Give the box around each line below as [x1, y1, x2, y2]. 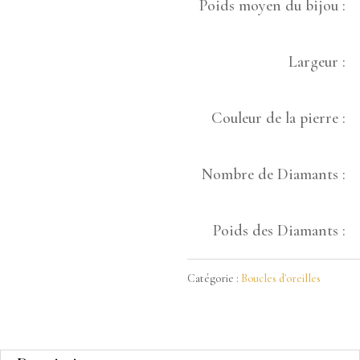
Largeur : [288, 52, 346, 72]
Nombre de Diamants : [202, 165, 346, 185]
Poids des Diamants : [213, 221, 346, 241]
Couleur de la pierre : [211, 108, 346, 129]
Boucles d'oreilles [240, 272, 321, 286]
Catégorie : [186, 272, 241, 286]
